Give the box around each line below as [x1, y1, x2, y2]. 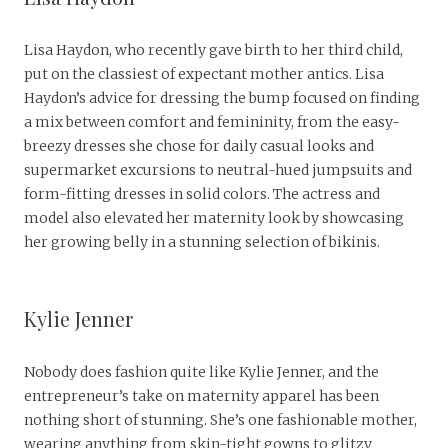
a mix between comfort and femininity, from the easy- [24, 113, 400, 132]
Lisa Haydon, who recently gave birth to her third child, [24, 41, 403, 60]
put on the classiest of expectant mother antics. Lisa [24, 65, 384, 84]
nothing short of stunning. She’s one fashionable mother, [24, 411, 417, 430]
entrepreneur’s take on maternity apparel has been [24, 387, 379, 406]
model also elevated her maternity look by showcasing [24, 209, 404, 228]
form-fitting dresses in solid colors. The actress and [24, 185, 380, 204]
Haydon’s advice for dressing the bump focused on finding [24, 89, 420, 108]
